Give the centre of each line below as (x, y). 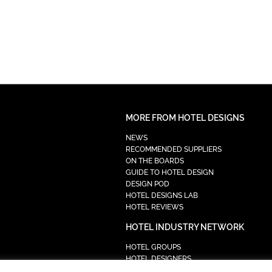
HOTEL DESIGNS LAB (161, 195)
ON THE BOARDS (155, 161)
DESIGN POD (147, 184)
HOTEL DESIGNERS (158, 258)
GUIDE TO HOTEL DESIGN (169, 172)
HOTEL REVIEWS (154, 207)
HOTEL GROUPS (153, 247)
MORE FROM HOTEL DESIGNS (185, 117)
